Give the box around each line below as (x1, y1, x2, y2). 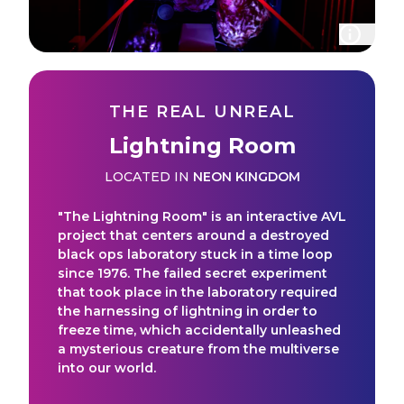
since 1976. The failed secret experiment (58, 264, 327, 281)
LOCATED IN (104, 168, 189, 185)
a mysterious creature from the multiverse (58, 340, 339, 357)
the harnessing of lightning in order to (58, 302, 317, 319)
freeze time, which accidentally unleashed (58, 321, 341, 338)
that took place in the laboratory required (58, 283, 337, 300)
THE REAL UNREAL (108, 101, 296, 122)
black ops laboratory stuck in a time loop (58, 245, 333, 262)
